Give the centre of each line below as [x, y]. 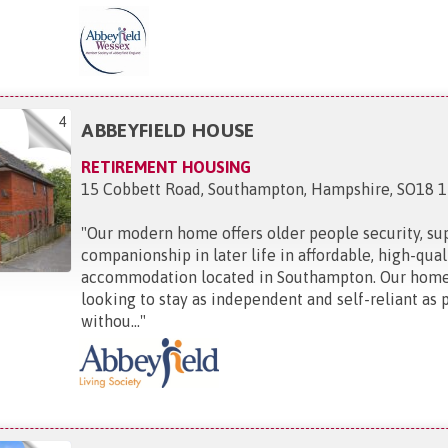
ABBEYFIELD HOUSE [168, 129]
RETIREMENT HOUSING [166, 166]
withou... [111, 320]
